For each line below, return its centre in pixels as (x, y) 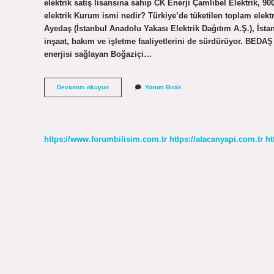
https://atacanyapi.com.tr (216, 139)
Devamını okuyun (83, 87)
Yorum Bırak (163, 87)
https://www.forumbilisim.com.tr (106, 139)
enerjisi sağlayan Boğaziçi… (98, 54)
